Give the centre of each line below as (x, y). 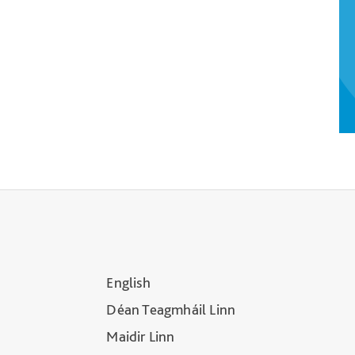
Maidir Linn (141, 336)
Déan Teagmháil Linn (171, 309)
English (128, 282)
